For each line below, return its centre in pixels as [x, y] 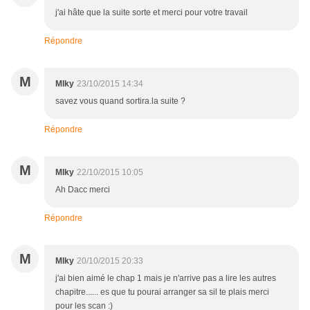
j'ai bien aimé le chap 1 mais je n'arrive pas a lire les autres [166, 279]
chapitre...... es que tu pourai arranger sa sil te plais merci [162, 292]
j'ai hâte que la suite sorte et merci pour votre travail [152, 13]
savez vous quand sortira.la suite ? [120, 101]
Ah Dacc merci [83, 190]
